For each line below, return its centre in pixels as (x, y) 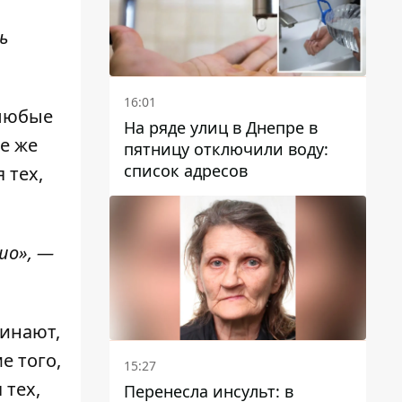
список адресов (186, 171)
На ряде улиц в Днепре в (221, 128)
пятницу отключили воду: (226, 149)
